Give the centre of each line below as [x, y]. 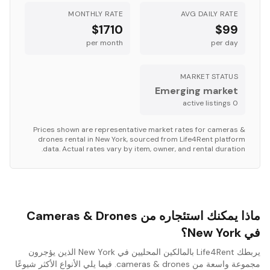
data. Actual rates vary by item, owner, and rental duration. [144, 149]
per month [105, 43]
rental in [79, 139]
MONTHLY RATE [96, 14]
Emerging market [196, 91]
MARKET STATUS [209, 77]
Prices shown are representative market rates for [120, 130]
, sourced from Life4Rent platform [186, 139]
